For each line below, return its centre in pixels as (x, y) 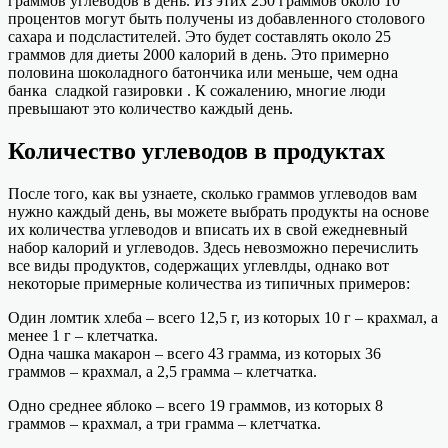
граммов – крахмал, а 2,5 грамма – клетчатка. (162, 371)
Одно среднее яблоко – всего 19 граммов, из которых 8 (195, 405)
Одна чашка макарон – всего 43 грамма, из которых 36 (194, 353)
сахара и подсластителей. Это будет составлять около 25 (199, 37)
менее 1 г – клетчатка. (83, 335)
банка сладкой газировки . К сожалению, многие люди (197, 91)
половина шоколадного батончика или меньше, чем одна (203, 73)
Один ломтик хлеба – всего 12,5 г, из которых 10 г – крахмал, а (223, 317)
